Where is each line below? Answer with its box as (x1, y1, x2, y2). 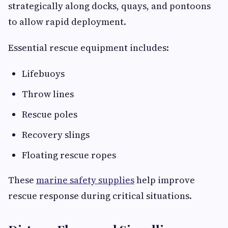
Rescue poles (22, 108, 77, 121)
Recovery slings (22, 128, 90, 141)
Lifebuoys (22, 67, 65, 80)
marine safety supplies (36, 174, 134, 187)
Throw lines (22, 88, 74, 101)
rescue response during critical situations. (8, 189, 192, 203)
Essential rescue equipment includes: (8, 41, 169, 54)
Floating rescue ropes (22, 149, 116, 162)
